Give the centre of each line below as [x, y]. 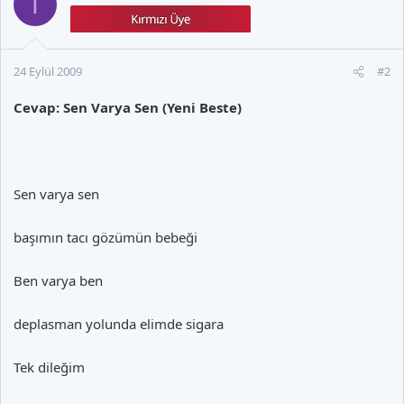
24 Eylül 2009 [48, 71]
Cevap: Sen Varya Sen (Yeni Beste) [128, 107]
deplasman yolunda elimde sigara [119, 324]
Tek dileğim [49, 367]
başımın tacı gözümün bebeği [106, 237]
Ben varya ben [58, 280]
